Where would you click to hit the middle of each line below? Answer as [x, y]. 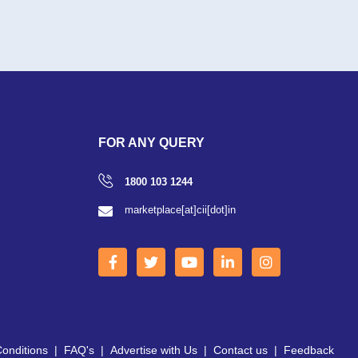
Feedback [309, 350]
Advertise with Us [154, 350]
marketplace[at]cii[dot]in [181, 209]
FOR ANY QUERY [152, 142]
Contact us [241, 350]
